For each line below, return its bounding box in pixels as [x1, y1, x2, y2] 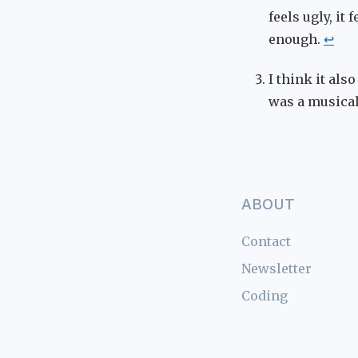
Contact [241, 233, 291, 249]
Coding [241, 287, 288, 304]
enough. [268, 30, 324, 47]
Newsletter [241, 260, 312, 276]
